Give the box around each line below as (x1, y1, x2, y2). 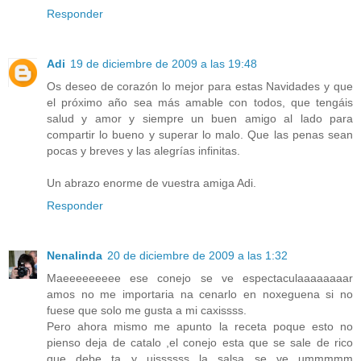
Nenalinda (47, 249, 102, 263)
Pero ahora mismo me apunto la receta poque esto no (47, 320, 353, 334)
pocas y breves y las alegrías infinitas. (47, 144, 240, 158)
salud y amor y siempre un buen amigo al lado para (47, 112, 353, 126)
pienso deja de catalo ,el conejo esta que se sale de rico (47, 336, 353, 350)
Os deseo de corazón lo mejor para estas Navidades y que (47, 80, 353, 93)
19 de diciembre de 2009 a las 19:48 (70, 57, 257, 71)
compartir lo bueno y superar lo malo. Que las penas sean (47, 128, 353, 142)
